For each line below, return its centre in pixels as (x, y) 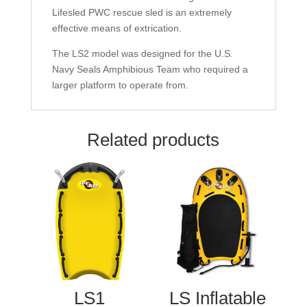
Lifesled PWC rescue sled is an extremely (142, 12)
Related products (153, 139)
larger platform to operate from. (120, 85)
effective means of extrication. (116, 28)
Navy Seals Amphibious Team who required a (150, 69)
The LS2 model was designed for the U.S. (142, 53)
